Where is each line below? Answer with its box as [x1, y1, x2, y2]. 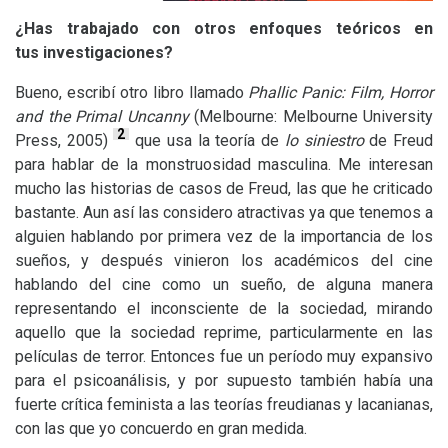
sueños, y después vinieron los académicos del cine [15, 251, 433, 270]
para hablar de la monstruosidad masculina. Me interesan [15, 155, 433, 174]
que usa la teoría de [129, 131, 285, 150]
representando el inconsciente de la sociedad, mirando [15, 299, 433, 318]
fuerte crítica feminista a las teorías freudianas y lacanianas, [15, 395, 433, 414]
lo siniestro [284, 131, 364, 150]
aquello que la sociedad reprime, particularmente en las [15, 323, 433, 342]
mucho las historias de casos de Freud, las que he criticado [15, 179, 433, 198]
